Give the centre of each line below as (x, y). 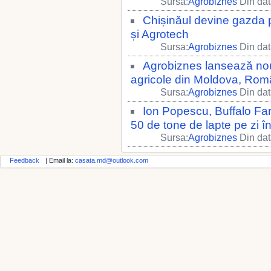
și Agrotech (160, 34)
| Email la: (60, 160)
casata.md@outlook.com (112, 160)
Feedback (24, 160)
